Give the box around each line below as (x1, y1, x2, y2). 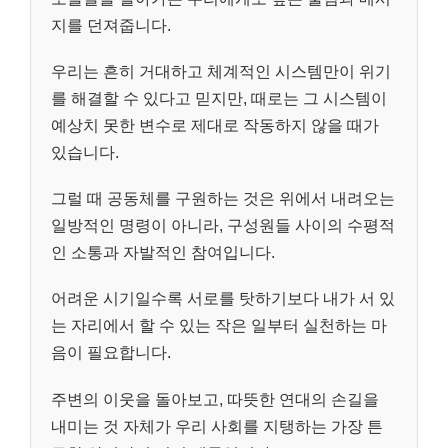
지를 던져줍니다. (51, 16, 171, 34)
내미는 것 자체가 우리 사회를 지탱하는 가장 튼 (51, 417, 383, 435)
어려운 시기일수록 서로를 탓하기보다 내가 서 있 (51, 290, 395, 308)
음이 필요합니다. (51, 344, 171, 362)
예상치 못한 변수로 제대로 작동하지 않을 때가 (51, 116, 379, 134)
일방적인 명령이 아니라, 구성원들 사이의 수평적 (51, 217, 395, 235)
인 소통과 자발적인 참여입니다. (51, 244, 275, 262)
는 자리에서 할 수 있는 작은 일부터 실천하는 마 (51, 317, 387, 335)
